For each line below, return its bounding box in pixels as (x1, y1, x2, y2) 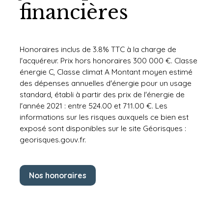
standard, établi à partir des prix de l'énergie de (20, 89, 185, 100)
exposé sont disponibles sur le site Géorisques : (20, 123, 186, 134)
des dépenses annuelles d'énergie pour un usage (20, 78, 192, 88)
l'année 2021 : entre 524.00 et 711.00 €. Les (20, 101, 167, 111)
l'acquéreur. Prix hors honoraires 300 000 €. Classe (20, 55, 197, 66)
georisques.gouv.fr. (20, 135, 86, 145)
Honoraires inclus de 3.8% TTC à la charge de (20, 44, 176, 55)
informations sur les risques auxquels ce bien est (20, 112, 189, 122)
